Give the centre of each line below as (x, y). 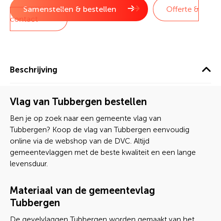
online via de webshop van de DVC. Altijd (80, 141)
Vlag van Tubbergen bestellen (78, 102)
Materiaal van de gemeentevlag (82, 190)
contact (24, 19)
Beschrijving (34, 70)
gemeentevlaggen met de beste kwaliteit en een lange (103, 152)
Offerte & (183, 9)
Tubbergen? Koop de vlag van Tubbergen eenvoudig (100, 130)
